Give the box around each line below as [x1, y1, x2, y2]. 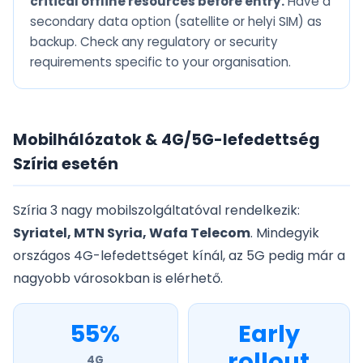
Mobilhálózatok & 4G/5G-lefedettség [13, 129, 320, 152]
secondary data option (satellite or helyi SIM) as [30, 13, 322, 31]
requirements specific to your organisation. [30, 53, 291, 71]
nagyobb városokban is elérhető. [13, 269, 223, 288]
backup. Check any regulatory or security [30, 33, 278, 51]
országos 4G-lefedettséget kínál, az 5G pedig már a [13, 246, 345, 266]
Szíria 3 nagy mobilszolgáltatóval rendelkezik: [13, 201, 300, 220]
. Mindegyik [250, 224, 319, 243]
